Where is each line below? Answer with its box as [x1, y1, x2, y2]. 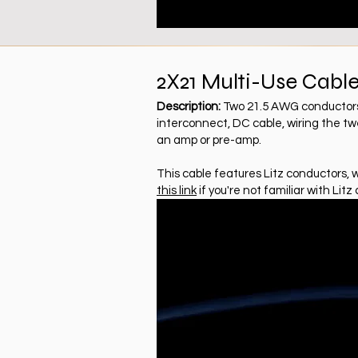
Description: [157, 100, 221, 113]
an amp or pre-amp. [157, 133, 261, 146]
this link [157, 184, 197, 197]
